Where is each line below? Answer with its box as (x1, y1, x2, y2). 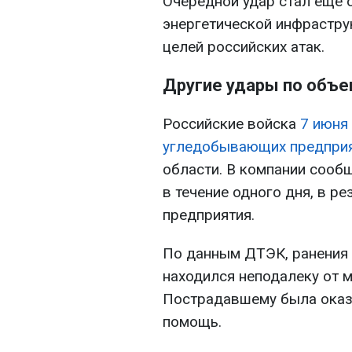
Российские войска (163, 115, 300, 134)
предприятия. (163, 206, 255, 225)
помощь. (163, 313, 222, 332)
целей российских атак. (163, 38, 324, 57)
